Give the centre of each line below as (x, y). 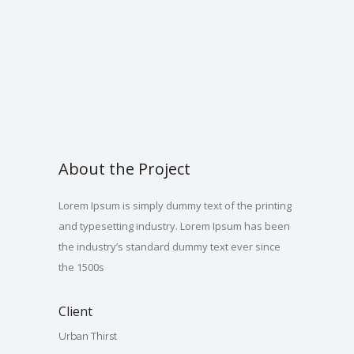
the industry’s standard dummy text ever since (169, 247)
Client (75, 311)
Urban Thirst (88, 336)
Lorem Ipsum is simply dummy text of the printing (175, 205)
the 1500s (81, 267)
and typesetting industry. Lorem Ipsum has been (174, 226)
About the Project (124, 169)
